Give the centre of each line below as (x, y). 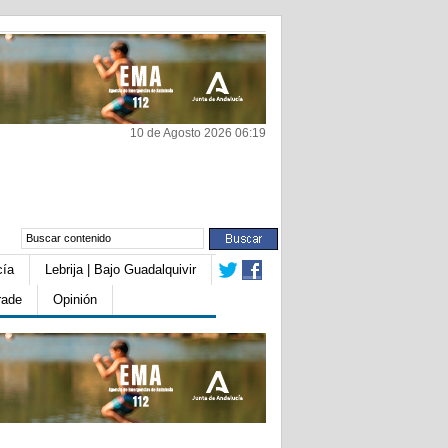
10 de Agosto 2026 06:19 (198, 133)
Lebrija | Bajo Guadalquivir (120, 269)
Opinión (75, 299)
